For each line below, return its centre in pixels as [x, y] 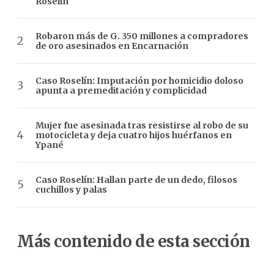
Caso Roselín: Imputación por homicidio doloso [139, 80]
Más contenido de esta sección [134, 241]
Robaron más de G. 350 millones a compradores [142, 36]
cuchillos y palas [71, 189]
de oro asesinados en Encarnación [112, 46]
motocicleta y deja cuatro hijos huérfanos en [134, 135]
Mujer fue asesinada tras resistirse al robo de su [142, 125]
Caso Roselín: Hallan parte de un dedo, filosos [136, 180]
